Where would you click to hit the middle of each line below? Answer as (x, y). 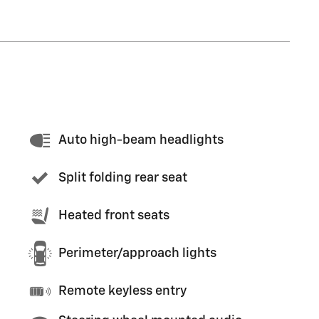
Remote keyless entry (122, 291)
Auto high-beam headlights (141, 140)
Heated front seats (114, 216)
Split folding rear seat (123, 178)
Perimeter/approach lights (137, 253)
